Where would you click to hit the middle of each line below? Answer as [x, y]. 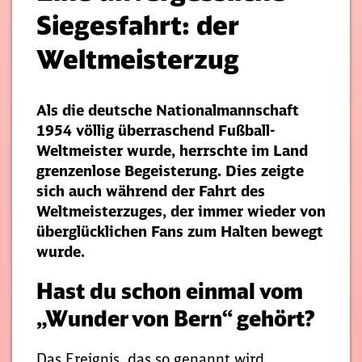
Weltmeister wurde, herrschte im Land [172, 150]
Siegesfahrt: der [137, 25]
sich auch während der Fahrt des [151, 191]
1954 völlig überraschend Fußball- [156, 130]
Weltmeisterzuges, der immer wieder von [181, 211]
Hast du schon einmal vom [170, 291]
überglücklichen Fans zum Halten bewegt [180, 231]
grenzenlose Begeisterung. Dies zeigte [170, 170]
